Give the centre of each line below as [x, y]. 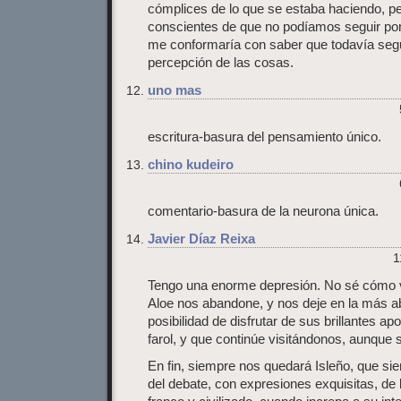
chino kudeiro [191, 164]
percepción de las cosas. [221, 62]
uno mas [175, 90]
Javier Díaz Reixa [201, 239]
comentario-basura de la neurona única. [263, 212]
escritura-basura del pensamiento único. [264, 137]
